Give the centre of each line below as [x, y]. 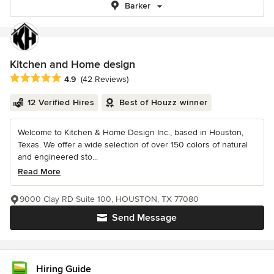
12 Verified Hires [61, 103]
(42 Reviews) [105, 80]
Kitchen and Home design [72, 64]
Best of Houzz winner [163, 103]
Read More [39, 172]
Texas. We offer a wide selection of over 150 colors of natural [133, 145]
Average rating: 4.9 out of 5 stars [79, 79]
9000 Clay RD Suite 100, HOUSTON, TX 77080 [109, 199]
